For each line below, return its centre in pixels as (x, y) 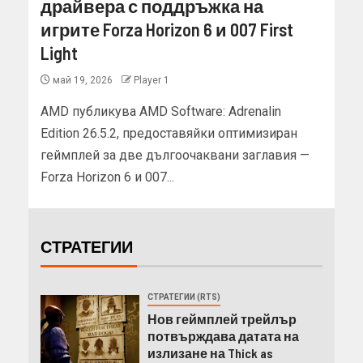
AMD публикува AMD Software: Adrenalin (161, 112)
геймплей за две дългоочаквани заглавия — (175, 156)
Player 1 (152, 81)
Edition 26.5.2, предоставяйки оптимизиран (169, 134)
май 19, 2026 (83, 81)
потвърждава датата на (223, 336)
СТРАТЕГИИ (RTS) (184, 297)
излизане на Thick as (210, 353)
